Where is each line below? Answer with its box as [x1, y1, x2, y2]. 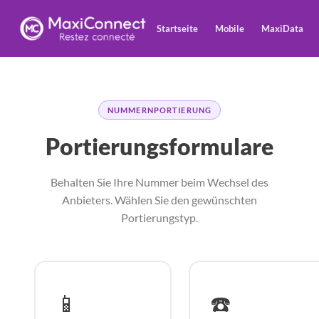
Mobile [215, 22, 244, 34]
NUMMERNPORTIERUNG [107, 105, 212, 115]
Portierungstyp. [121, 211, 198, 224]
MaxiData [261, 22, 303, 34]
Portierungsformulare [46, 132, 273, 160]
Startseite [157, 22, 198, 34]
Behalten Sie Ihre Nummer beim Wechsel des [51, 175, 268, 189]
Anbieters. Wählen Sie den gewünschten [62, 193, 257, 206]
